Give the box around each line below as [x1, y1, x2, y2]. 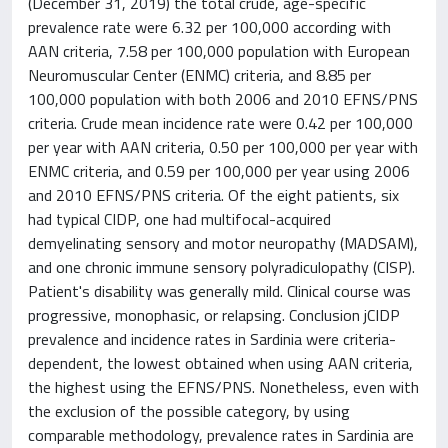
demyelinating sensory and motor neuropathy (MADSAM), [28, 230, 418, 255]
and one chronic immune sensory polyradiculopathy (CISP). [28, 254, 415, 279]
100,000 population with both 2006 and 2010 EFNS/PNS [28, 86, 418, 111]
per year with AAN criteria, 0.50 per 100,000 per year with [28, 134, 418, 159]
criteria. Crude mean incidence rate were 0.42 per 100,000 [28, 110, 413, 135]
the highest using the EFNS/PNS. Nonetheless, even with [28, 374, 419, 399]
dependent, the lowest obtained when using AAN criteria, [28, 350, 413, 375]
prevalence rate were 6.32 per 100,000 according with [28, 14, 391, 39]
